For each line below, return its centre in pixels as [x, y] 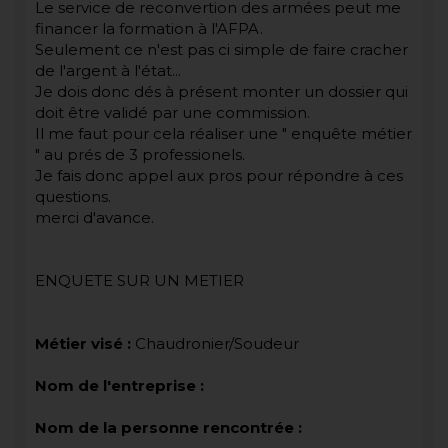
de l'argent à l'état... [108, 70]
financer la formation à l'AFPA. [149, 28]
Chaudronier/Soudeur [215, 343]
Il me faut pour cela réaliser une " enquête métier [223, 133]
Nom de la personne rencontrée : [168, 427]
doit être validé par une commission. [172, 112]
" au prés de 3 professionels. [140, 154]
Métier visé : [83, 343]
